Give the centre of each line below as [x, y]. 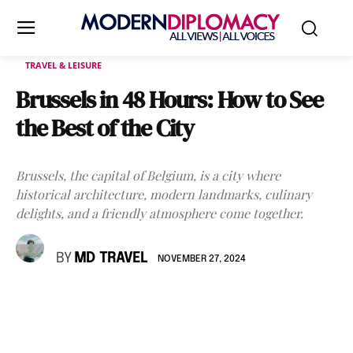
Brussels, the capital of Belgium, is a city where [148, 175]
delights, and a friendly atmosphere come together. [160, 213]
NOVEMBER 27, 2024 [202, 259]
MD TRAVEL [111, 258]
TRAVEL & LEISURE [63, 65]
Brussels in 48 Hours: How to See [169, 100]
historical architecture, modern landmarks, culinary [164, 194]
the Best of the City [105, 128]
